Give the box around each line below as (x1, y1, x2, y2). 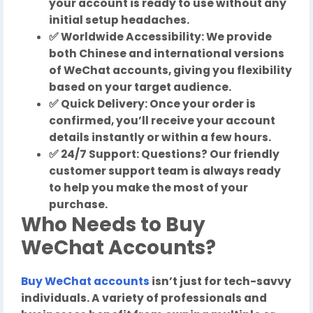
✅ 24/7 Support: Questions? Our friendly (49, 147, 279, 161)
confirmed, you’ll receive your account (49, 113, 275, 128)
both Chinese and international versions (49, 46, 284, 61)
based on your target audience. (49, 80, 231, 94)
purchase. (49, 197, 108, 212)
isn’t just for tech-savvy (150, 274, 291, 289)
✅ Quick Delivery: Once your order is (49, 96, 256, 111)
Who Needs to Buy (21, 211, 205, 238)
